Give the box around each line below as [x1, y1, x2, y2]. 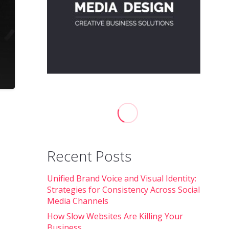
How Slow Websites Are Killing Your [47, 211, 183, 222]
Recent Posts [47, 146, 131, 166]
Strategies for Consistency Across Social [47, 184, 200, 195]
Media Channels [47, 195, 108, 207]
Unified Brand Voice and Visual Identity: [47, 173, 196, 184]
